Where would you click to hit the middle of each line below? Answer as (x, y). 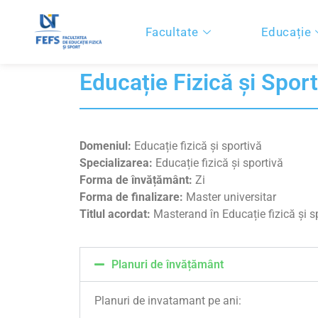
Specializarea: (116, 163)
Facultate (172, 32)
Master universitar (230, 197)
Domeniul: (105, 146)
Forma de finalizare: (131, 197)
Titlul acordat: (115, 214)
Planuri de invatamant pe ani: (168, 301)
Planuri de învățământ (168, 265)
